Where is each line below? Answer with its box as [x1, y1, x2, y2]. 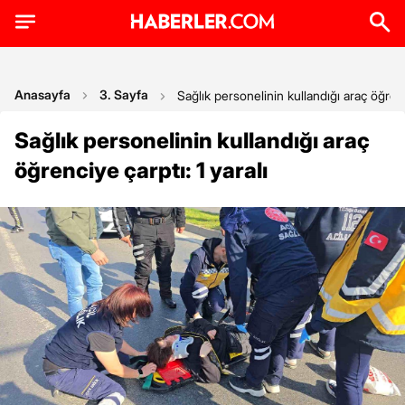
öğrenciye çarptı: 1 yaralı [14, 157, 268, 184]
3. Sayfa [99, 87, 148, 102]
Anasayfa [14, 87, 71, 102]
